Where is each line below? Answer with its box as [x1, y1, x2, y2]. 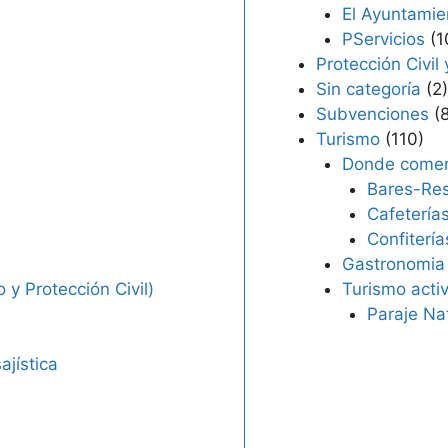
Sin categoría [316, 79, 421, 99]
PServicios [341, 29, 425, 49]
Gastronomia [341, 254, 445, 274]
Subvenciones [316, 104, 429, 124]
